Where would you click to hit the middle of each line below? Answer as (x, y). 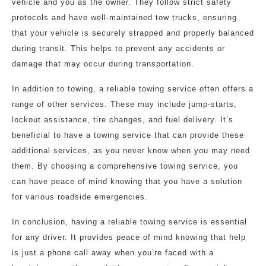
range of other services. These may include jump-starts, (124, 104)
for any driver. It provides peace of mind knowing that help (129, 237)
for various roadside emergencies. (80, 197)
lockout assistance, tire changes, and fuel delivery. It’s (123, 120)
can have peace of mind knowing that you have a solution (127, 181)
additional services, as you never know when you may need (131, 151)
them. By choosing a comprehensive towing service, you (125, 166)
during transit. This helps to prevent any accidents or (118, 48)
